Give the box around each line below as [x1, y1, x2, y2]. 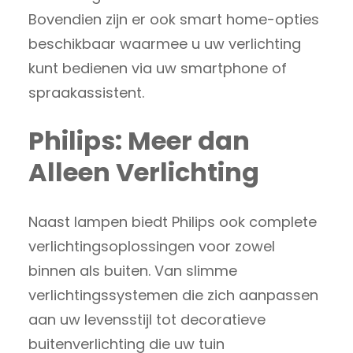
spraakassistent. [28, 82, 144, 102]
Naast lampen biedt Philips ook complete [28, 211, 317, 232]
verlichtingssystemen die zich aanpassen [28, 284, 318, 305]
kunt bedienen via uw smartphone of [28, 58, 287, 78]
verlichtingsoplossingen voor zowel [28, 236, 275, 256]
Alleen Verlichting [28, 154, 259, 191]
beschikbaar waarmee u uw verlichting [28, 33, 301, 54]
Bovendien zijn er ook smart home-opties [28, 9, 319, 29]
